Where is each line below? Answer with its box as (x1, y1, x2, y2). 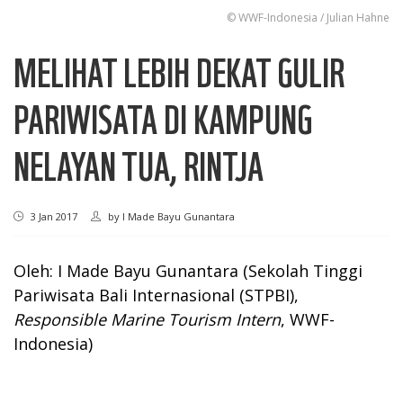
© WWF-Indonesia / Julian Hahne (227, 9, 390, 25)
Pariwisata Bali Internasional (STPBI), (13, 283, 299, 306)
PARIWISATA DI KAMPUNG (13, 93, 312, 143)
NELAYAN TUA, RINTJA (13, 139, 264, 190)
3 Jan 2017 (28, 209, 77, 223)
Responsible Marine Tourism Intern (13, 308, 281, 330)
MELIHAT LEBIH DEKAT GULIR (13, 46, 345, 96)
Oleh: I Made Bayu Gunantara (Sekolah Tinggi (13, 259, 363, 282)
